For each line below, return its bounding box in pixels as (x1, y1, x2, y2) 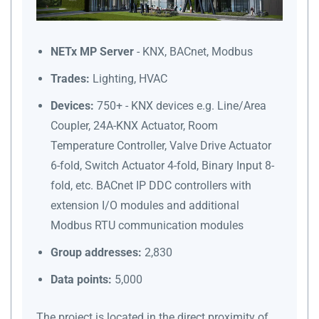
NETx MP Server (51, 44, 134, 58)
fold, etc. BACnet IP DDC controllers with (51, 178, 251, 192)
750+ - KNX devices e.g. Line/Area (97, 98, 266, 113)
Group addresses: (51, 245, 142, 259)
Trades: (51, 71, 90, 85)
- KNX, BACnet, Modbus (134, 44, 253, 58)
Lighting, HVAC (90, 71, 167, 85)
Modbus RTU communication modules (51, 218, 244, 232)
